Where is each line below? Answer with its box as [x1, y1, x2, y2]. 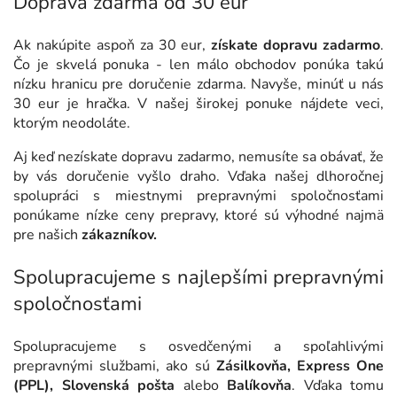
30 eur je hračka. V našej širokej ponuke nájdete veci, [13, 94, 384, 114]
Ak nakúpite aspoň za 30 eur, [13, 35, 212, 56]
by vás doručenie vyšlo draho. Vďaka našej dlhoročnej [13, 167, 384, 187]
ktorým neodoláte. [13, 113, 130, 134]
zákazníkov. [82, 225, 157, 245]
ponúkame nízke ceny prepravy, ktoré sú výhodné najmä [13, 206, 384, 226]
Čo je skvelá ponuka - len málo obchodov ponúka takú [13, 55, 384, 75]
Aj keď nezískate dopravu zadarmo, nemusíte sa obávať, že [13, 147, 384, 167]
